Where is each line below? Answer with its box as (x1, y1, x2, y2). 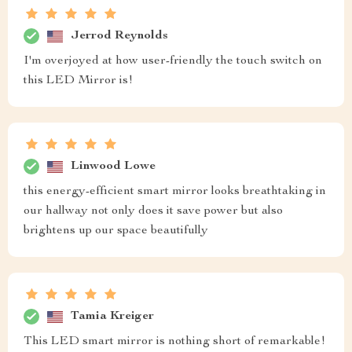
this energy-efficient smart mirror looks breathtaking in (24, 185, 326, 199)
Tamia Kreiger (71, 310, 154, 323)
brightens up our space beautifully (24, 225, 208, 238)
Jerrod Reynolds (71, 29, 168, 42)
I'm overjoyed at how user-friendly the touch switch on (24, 55, 322, 68)
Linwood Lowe (71, 159, 156, 173)
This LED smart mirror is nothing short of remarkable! (24, 335, 325, 349)
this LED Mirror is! (24, 75, 133, 88)
